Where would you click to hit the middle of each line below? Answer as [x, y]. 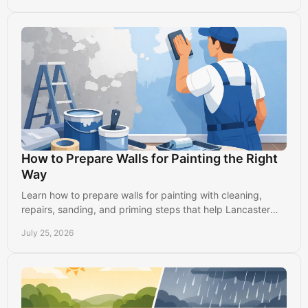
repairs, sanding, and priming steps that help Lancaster [146, 209]
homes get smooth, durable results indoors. [118, 223]
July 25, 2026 [47, 232]
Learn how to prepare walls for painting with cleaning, [142, 195]
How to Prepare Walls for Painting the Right [150, 158]
